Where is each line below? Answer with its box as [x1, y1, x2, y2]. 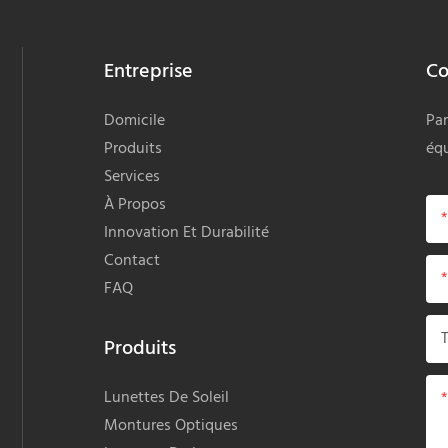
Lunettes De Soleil [104, 384, 230, 411]
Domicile [104, 108, 166, 135]
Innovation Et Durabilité [104, 220, 270, 247]
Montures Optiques [104, 412, 239, 439]
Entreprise [104, 56, 194, 89]
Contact [104, 248, 161, 275]
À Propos [104, 192, 167, 219]
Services [104, 164, 161, 191]
